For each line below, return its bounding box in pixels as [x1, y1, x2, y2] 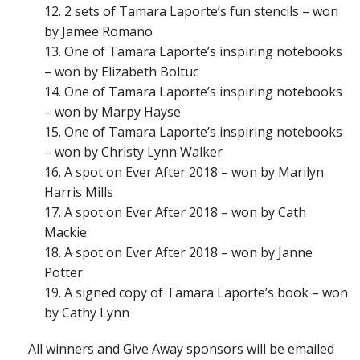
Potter [44, 263, 83, 281]
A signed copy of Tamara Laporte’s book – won [64, 283, 348, 301]
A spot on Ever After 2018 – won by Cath [64, 202, 306, 221]
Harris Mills [44, 182, 113, 201]
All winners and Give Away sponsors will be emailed [28, 339, 334, 358]
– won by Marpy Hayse [44, 102, 181, 121]
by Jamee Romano [44, 22, 153, 40]
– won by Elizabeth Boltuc [44, 62, 198, 80]
